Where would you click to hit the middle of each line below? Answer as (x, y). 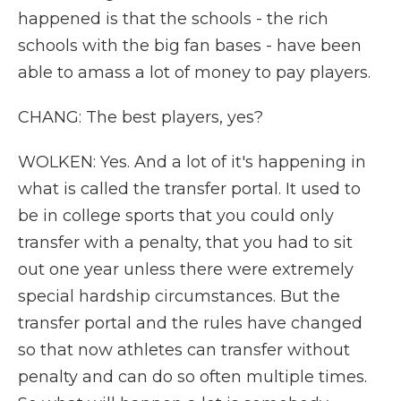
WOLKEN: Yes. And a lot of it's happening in (192, 162)
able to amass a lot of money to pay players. (194, 73)
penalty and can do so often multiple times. (192, 377)
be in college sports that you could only (176, 216)
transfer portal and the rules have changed (190, 323)
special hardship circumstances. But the (179, 296)
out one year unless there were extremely (186, 269)
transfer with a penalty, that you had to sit (185, 243)
